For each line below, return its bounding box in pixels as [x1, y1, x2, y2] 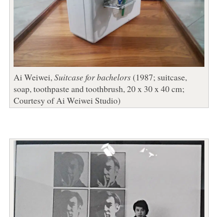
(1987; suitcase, [130, 71, 187, 83]
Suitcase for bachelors [54, 71, 131, 83]
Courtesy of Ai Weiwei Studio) [13, 94, 121, 106]
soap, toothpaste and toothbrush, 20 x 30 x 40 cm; [13, 82, 185, 94]
